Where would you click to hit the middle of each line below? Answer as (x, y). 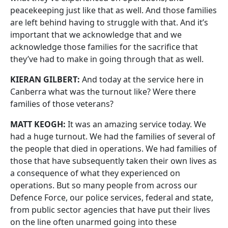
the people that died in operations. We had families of (113, 149)
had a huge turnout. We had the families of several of (113, 136)
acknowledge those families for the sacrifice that (104, 47)
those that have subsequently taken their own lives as (113, 161)
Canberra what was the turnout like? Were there (103, 92)
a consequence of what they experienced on (95, 173)
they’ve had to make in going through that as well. (107, 59)
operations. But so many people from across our (104, 185)
